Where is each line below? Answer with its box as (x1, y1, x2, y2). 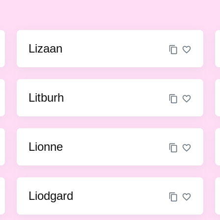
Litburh (28, 91, 64, 104)
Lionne (28, 140, 63, 153)
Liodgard (28, 189, 74, 202)
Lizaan (28, 42, 63, 55)
